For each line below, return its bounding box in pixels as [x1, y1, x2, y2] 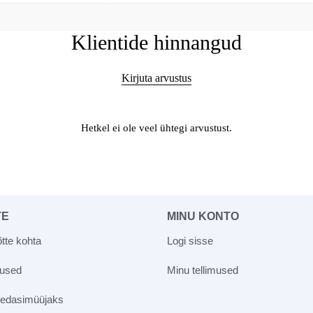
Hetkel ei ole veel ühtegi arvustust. [81, 122, 232, 133]
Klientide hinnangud [71, 30, 242, 54]
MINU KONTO [167, 210, 239, 222]
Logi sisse [167, 234, 213, 247]
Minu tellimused [167, 263, 238, 276]
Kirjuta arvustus [122, 71, 191, 84]
